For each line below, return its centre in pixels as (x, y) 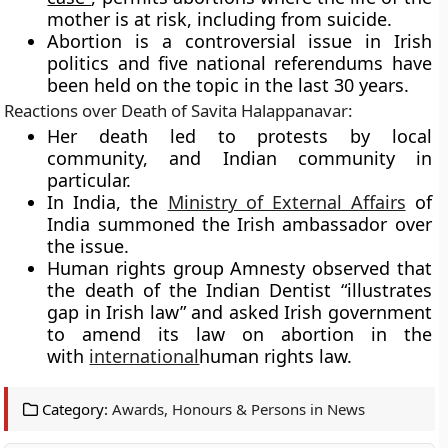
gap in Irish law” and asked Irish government (239, 312)
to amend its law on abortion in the (239, 334)
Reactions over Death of (98, 110)
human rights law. (276, 356)
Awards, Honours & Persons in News (239, 409)
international (144, 356)
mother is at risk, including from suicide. (220, 19)
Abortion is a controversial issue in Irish (239, 41)
